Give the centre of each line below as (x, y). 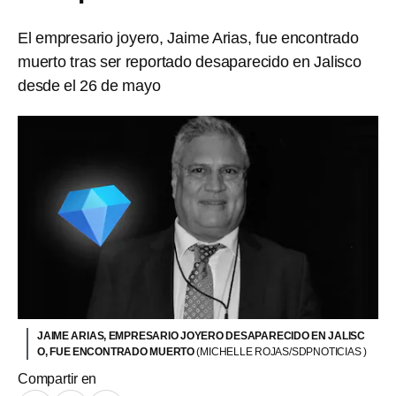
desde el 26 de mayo (89, 86)
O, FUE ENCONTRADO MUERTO (117, 351)
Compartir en (57, 378)
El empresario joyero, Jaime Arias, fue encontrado (188, 38)
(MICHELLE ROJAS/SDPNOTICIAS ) (282, 351)
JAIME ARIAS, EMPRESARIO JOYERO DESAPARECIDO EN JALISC (201, 335)
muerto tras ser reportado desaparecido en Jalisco (190, 62)
